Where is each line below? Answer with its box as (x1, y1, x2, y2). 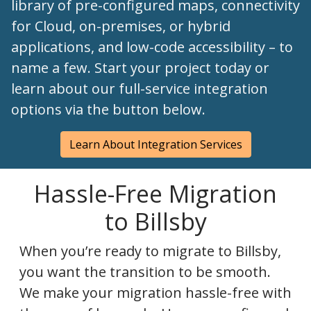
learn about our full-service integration (11, 79, 268, 98)
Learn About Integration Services (69, 137, 242, 152)
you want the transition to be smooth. (19, 262, 271, 281)
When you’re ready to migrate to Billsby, (19, 242, 281, 260)
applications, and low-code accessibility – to (11, 37, 293, 56)
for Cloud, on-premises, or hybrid (11, 17, 230, 35)
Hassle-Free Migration (34, 178, 277, 210)
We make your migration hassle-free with (19, 283, 292, 302)
